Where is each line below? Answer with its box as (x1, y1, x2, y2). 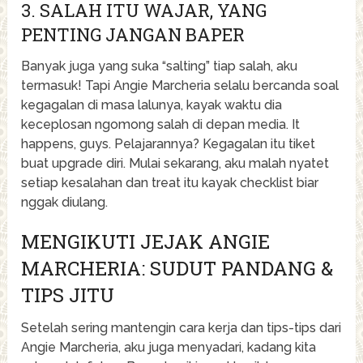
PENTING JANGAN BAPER (21, 22, 246, 46)
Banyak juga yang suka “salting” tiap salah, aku (21, 58, 298, 74)
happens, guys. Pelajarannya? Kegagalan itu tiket (21, 135, 316, 152)
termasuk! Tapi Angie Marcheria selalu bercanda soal (21, 77, 340, 93)
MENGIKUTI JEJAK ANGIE (21, 228, 271, 254)
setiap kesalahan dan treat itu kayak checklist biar (21, 174, 319, 190)
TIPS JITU (21, 281, 115, 308)
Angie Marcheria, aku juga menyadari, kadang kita (21, 339, 317, 355)
